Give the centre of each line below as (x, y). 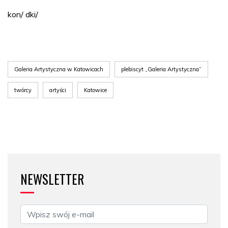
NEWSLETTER (52, 179)
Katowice (95, 90)
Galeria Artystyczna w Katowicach (59, 69)
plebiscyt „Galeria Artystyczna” (161, 69)
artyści (58, 90)
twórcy (23, 90)
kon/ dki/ (23, 14)
